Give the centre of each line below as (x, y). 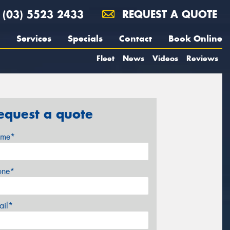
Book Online (195, 39)
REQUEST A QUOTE (168, 14)
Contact (136, 39)
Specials (85, 39)
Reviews (202, 58)
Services (34, 39)
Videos (165, 58)
